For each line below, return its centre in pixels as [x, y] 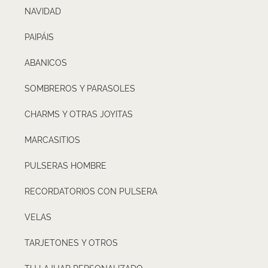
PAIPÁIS [39, 37]
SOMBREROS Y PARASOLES [80, 89]
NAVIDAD [43, 12]
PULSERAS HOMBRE [66, 166]
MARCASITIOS [52, 140]
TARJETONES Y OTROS [71, 243]
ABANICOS [46, 63]
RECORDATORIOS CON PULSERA [91, 192]
